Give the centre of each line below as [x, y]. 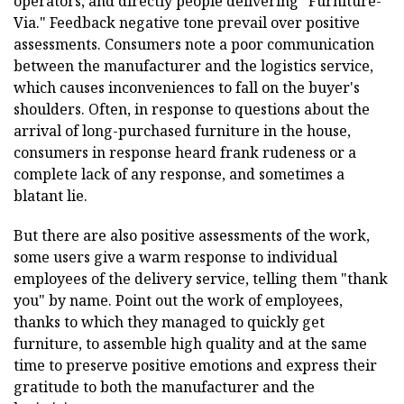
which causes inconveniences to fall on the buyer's [187, 87]
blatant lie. [50, 195]
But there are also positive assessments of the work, [192, 235]
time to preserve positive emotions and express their [195, 365]
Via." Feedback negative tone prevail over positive [187, 22]
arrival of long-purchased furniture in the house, [182, 130]
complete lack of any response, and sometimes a [179, 174]
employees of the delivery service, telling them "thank [201, 278]
